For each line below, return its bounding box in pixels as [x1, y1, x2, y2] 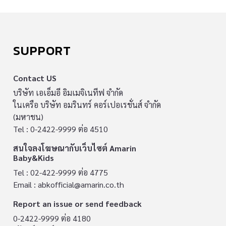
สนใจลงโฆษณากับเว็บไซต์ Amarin [13, 143, 136, 154]
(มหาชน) [13, 111, 43, 123]
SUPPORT [13, 41, 71, 61]
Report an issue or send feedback [13, 198, 142, 209]
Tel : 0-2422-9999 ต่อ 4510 [13, 124, 108, 135]
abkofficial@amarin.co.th [38, 179, 124, 190]
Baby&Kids [13, 152, 54, 163]
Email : [13, 179, 38, 190]
